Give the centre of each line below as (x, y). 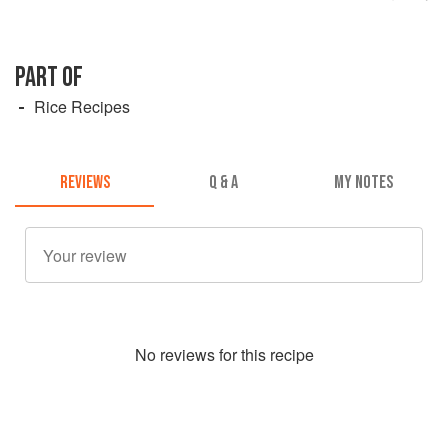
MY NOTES (363, 183)
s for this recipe (260, 355)
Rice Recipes (82, 106)
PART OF (49, 77)
